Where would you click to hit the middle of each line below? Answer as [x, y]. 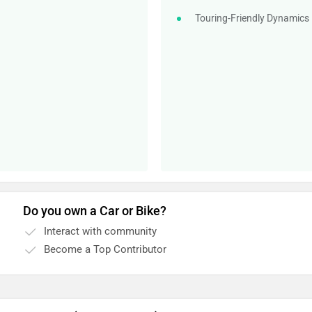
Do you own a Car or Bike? [95, 211]
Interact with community [101, 231]
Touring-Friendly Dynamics [252, 18]
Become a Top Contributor [106, 249]
